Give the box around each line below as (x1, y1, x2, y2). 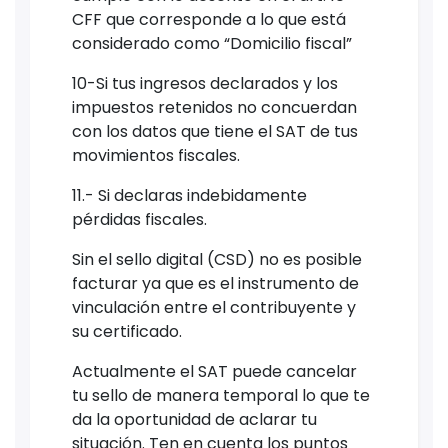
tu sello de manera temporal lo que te (72, 383, 370, 407)
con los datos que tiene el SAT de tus (72, 119, 358, 143)
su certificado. (72, 319, 182, 343)
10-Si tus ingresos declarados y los (72, 71, 338, 95)
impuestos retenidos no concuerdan (72, 95, 357, 119)
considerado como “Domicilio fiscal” (72, 31, 352, 55)
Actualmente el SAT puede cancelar (72, 359, 357, 383)
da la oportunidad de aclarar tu (72, 407, 317, 431)
